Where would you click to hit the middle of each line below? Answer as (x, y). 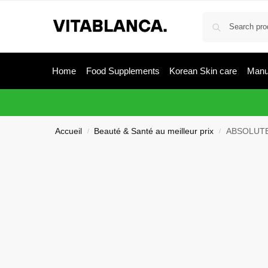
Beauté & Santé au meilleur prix (154, 131)
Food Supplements (123, 71)
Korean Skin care (203, 71)
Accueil (69, 131)
